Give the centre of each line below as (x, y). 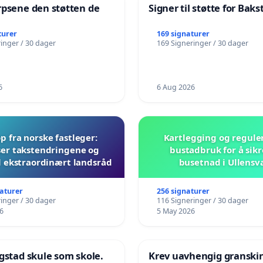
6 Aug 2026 (176, 87)
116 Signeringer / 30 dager (202, 201)
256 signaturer (183, 191)
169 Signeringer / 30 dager (202, 43)
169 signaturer (183, 33)
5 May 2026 (176, 211)
